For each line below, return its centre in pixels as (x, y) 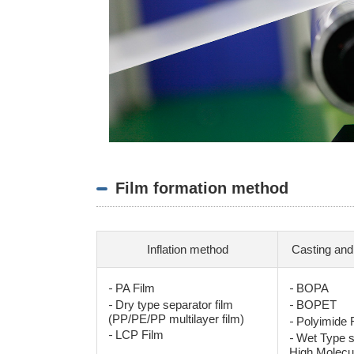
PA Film (135, 288)
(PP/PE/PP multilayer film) (176, 319)
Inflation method (187, 250)
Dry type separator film (174, 305)
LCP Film (139, 335)
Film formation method (202, 188)
